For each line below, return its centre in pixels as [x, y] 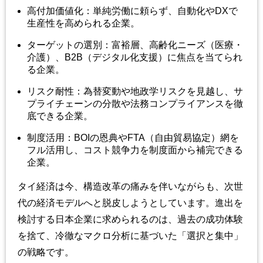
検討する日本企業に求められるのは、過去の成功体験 [130, 220]
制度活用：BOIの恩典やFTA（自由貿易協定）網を [133, 138]
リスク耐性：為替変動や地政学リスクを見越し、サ [135, 92]
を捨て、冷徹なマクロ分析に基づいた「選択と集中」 [130, 236]
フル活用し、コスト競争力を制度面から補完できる [135, 150]
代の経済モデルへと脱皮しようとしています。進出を [130, 203]
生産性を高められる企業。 [83, 23]
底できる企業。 [60, 116]
